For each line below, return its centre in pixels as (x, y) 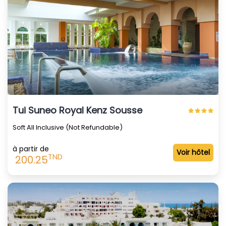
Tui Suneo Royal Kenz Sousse (77, 110)
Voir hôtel (193, 152)
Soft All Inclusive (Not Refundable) (68, 127)
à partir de (31, 149)
